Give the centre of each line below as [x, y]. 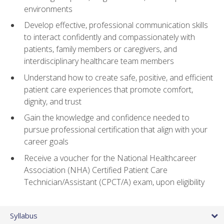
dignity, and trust [53, 101]
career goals [46, 142]
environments [48, 9]
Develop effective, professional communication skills [116, 25]
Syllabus [24, 216]
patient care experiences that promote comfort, [108, 89]
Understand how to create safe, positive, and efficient [118, 77]
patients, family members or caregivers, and [100, 49]
